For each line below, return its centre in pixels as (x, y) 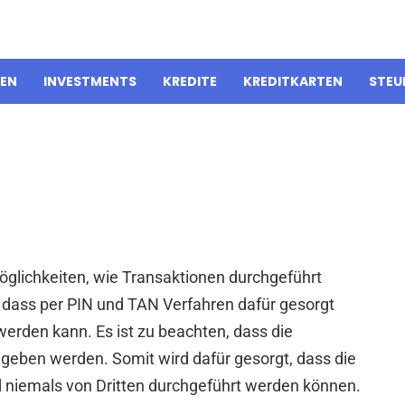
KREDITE (190, 82)
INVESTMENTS (90, 82)
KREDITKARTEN (293, 82)
